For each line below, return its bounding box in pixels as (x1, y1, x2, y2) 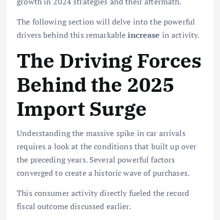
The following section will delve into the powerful (17, 16, 195, 27)
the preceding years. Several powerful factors (17, 154, 175, 165)
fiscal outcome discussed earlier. (17, 201, 131, 212)
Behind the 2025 (17, 71, 175, 97)
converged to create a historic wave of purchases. (17, 167, 190, 179)
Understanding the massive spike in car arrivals (17, 128, 186, 139)
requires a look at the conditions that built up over (17, 141, 197, 152)
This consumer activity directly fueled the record (17, 188, 189, 199)
